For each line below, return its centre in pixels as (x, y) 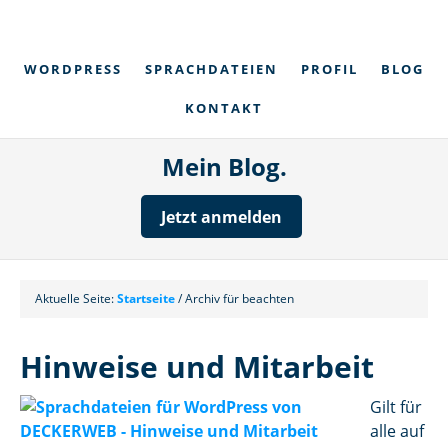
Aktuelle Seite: (76, 298)
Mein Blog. (224, 166)
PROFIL (329, 69)
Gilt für (396, 407)
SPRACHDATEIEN (211, 69)
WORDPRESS (73, 69)
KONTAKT (224, 108)
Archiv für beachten (238, 298)
